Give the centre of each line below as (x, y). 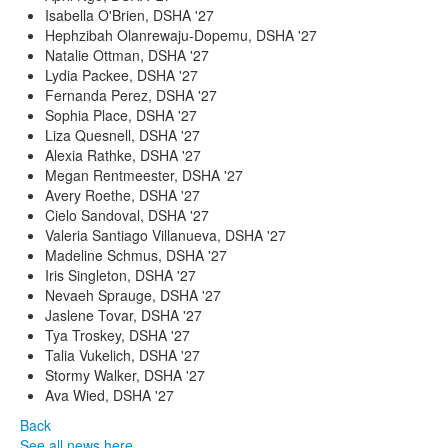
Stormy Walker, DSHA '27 (125, 374)
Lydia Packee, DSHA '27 (121, 74)
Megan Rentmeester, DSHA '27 (144, 174)
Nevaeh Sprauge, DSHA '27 (133, 294)
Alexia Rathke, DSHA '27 (123, 154)
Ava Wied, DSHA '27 (109, 394)
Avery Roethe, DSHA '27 (122, 194)
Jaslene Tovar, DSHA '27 (123, 314)
